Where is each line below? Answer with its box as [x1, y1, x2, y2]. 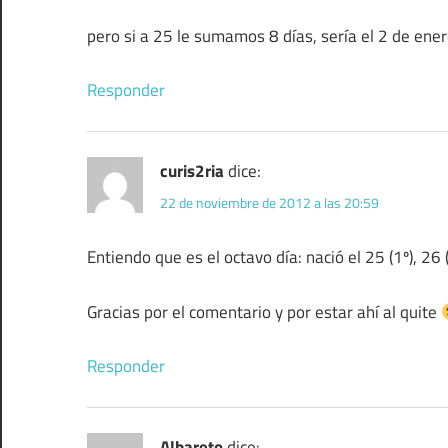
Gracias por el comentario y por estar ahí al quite [87, 298, 441, 325]
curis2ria [160, 158, 224, 185]
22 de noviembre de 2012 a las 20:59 [160, 191, 379, 213]
